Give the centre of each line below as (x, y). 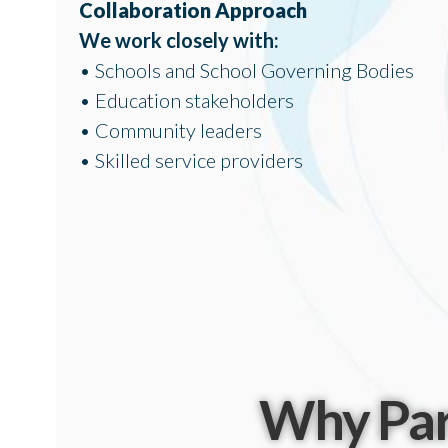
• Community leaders (170, 129)
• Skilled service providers (191, 159)
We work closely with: (179, 39)
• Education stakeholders (186, 99)
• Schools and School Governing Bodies (246, 69)
